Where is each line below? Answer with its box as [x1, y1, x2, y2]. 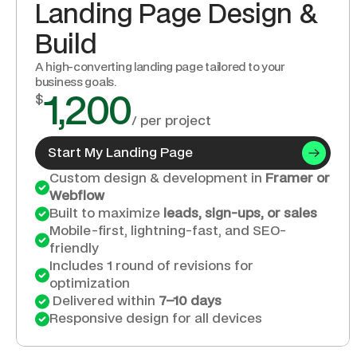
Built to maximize [49, 207, 164, 220]
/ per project [131, 115, 211, 127]
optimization [49, 277, 131, 290]
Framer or [265, 172, 331, 185]
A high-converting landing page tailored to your [35, 62, 284, 73]
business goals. [35, 77, 116, 88]
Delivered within [49, 295, 159, 308]
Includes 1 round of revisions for [49, 260, 254, 273]
